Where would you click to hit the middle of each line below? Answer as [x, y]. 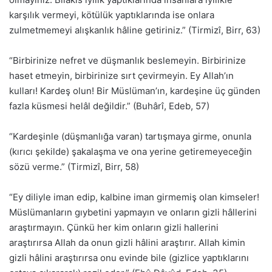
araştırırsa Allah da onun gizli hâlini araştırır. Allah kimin [127, 243]
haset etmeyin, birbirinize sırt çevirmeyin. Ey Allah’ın [121, 76]
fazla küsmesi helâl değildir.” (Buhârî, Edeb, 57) [109, 106]
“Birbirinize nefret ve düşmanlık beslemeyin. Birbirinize [127, 61]
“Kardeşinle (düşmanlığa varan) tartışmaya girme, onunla [130, 137]
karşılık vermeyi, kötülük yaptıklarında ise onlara [112, 15]
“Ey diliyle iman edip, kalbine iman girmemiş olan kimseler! [134, 197]
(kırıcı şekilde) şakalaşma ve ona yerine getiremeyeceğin [131, 152]
